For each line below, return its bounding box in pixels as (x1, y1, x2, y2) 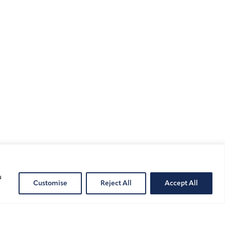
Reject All (100, 178, 132, 187)
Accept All (165, 178, 198, 187)
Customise (33, 178, 67, 187)
